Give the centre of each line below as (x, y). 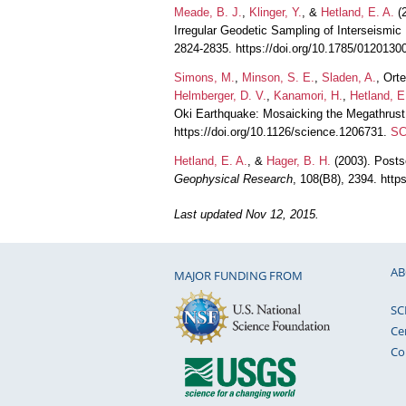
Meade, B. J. (208, 12)
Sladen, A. (349, 77)
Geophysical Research (233, 179)
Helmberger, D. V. (220, 95)
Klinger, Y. (275, 12)
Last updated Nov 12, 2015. (246, 215)
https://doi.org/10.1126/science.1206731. (282, 131)
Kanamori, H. (308, 95)
